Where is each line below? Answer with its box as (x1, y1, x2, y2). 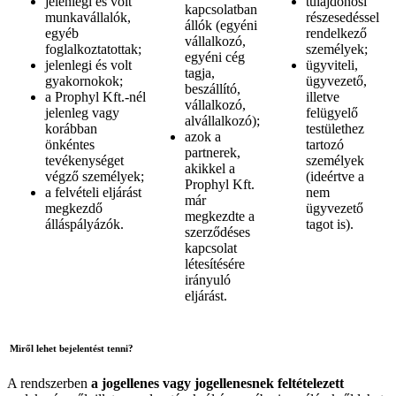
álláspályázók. (45, 216, 124, 232)
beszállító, (185, 80, 240, 96)
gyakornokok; (45, 72, 123, 88)
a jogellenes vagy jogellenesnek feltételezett (91, 375, 344, 391)
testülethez (306, 120, 364, 136)
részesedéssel (306, 9, 379, 25)
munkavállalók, (45, 9, 131, 25)
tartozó (306, 136, 344, 152)
